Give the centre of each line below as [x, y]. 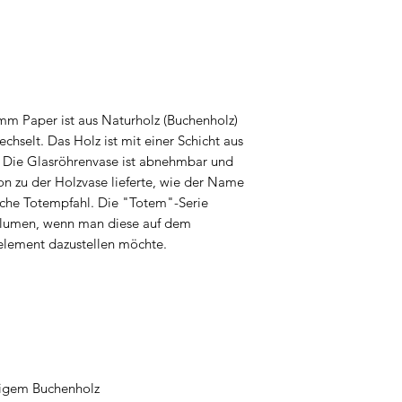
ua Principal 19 [328, 13]
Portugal [309, 57]
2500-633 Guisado [338, 35]
